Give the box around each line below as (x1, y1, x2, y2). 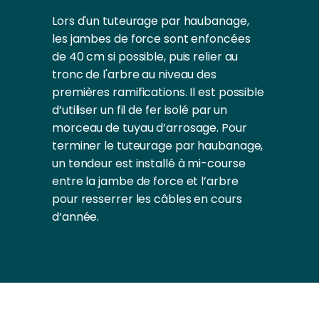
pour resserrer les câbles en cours (52, 190, 242, 207)
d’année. (52, 208, 100, 225)
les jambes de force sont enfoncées (52, 30, 251, 47)
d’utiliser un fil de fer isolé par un (52, 101, 228, 118)
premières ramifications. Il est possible (52, 83, 264, 100)
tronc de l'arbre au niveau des (52, 66, 216, 83)
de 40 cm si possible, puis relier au (52, 48, 239, 65)
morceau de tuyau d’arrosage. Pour (52, 119, 247, 136)
